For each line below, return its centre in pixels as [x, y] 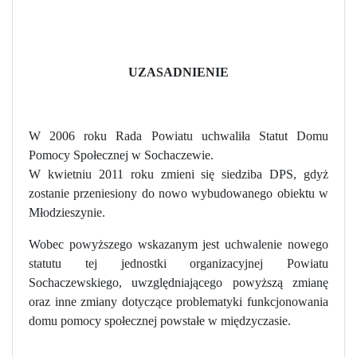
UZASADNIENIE [178, 72]
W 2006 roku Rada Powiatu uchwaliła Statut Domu [178, 135]
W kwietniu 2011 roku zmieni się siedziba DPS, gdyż [178, 174]
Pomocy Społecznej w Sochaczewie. [121, 155]
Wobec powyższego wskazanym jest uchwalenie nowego [178, 244]
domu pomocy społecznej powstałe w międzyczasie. [160, 320]
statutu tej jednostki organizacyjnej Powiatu [178, 263]
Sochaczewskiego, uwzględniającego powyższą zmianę [178, 282]
